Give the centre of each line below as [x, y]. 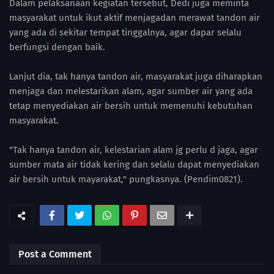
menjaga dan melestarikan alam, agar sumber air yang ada [131, 91]
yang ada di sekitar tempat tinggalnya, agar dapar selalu [125, 32]
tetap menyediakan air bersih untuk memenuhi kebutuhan [131, 106]
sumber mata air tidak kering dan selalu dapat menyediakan [134, 164]
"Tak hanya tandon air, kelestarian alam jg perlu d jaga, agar [134, 150]
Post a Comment [55, 254]
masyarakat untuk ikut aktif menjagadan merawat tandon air [135, 17]
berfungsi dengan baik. [57, 47]
